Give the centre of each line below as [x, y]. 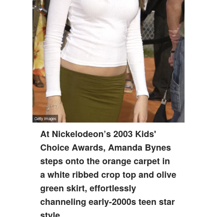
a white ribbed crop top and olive [108, 174]
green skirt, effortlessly [88, 188]
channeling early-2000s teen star [108, 201]
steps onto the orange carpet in [105, 161]
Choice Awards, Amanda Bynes [106, 147]
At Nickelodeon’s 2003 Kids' [98, 133]
